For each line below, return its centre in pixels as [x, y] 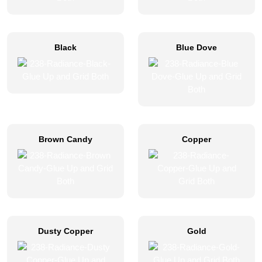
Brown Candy [65, 139]
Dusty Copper [65, 231]
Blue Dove [196, 47]
